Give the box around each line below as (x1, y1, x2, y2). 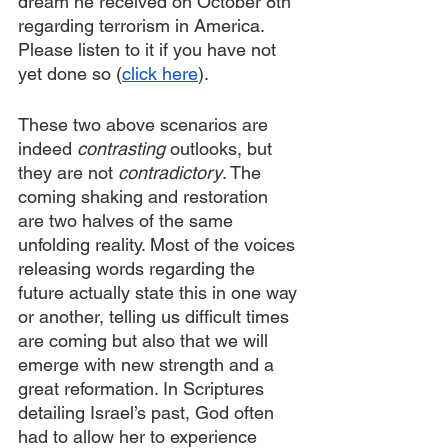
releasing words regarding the (18, 258, 260, 279)
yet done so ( (18, 63, 122, 84)
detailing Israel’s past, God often (18, 402, 279, 423)
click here (122, 63, 198, 84)
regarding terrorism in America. (18, 15, 269, 36)
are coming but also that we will (18, 330, 273, 351)
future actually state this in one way (18, 282, 302, 303)
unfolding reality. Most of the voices (18, 234, 300, 255)
